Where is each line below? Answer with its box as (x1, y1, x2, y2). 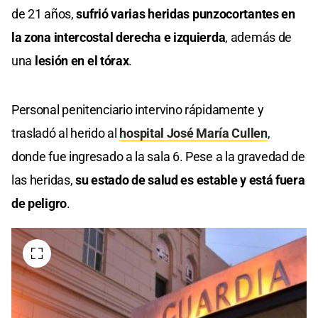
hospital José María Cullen (119, 126, 268, 141)
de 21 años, (11, 6, 77, 22)
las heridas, (11, 172, 76, 188)
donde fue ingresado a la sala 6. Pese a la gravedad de (11, 149, 305, 165)
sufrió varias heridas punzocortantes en (76, 6, 295, 22)
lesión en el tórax (32, 53, 129, 69)
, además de (225, 30, 292, 45)
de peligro (11, 196, 67, 212)
